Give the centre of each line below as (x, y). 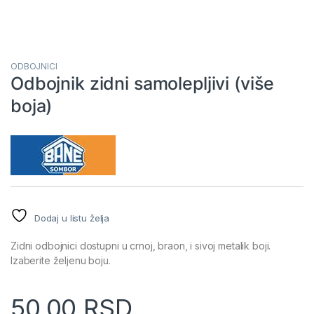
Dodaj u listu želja (72, 218)
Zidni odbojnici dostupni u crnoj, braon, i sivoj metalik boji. (141, 246)
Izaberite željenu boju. (61, 261)
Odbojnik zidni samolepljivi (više (142, 84)
